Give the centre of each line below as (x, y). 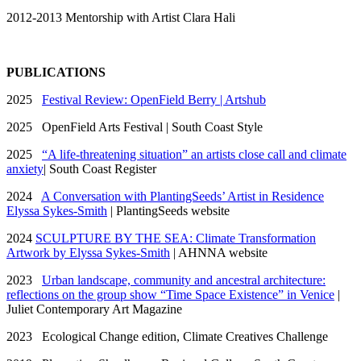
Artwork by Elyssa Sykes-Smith (88, 252)
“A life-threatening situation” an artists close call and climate (194, 154)
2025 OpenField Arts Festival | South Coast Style (135, 127)
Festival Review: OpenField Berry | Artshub (154, 99)
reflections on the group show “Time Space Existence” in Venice (170, 294)
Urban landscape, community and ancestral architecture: (184, 280)
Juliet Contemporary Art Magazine (94, 309)
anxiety (25, 168)
